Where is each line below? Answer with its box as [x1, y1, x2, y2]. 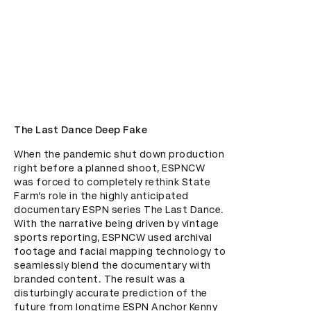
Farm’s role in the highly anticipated [14, 190, 189, 201]
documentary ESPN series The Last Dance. [14, 204, 224, 215]
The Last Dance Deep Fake [14, 124, 147, 135]
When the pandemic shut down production [14, 149, 224, 160]
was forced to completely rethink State [14, 176, 210, 187]
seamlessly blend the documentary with [14, 260, 211, 271]
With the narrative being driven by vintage [14, 218, 219, 229]
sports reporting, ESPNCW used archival [14, 232, 212, 243]
